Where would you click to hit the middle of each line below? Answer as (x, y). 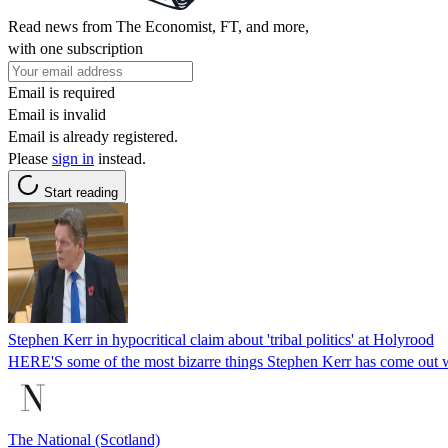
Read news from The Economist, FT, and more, (158, 26)
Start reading (81, 192)
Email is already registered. (93, 136)
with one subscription (75, 48)
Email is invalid (57, 114)
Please (30, 158)
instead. (120, 158)
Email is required (61, 92)
